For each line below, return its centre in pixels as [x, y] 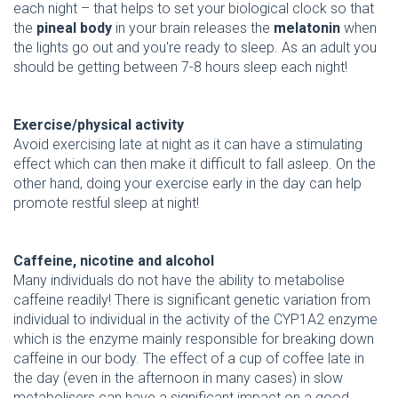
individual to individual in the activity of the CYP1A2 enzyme [195, 320]
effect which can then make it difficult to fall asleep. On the [195, 164]
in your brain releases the [195, 28]
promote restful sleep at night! [106, 203]
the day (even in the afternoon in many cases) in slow [178, 378]
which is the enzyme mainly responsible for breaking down [194, 339]
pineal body [76, 28]
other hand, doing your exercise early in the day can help [187, 184]
